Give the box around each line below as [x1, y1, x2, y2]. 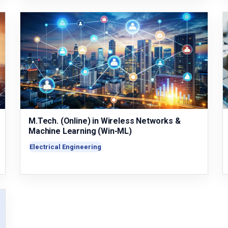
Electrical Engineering [29, 143, 101, 151]
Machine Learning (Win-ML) [28, 126, 132, 136]
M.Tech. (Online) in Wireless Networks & [28, 116, 181, 126]
